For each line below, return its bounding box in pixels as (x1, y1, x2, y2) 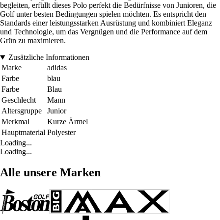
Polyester (47, 128, 76, 137)
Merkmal (1, 117, 29, 126)
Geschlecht (1, 96, 36, 105)
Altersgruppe (1, 107, 42, 115)
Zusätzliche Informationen (8, 53, 89, 62)
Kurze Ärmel (47, 117, 88, 126)
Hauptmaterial (1, 128, 45, 137)
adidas (47, 63, 67, 72)
